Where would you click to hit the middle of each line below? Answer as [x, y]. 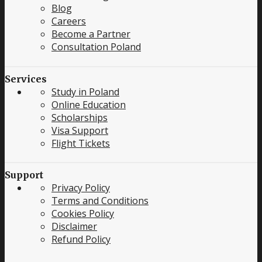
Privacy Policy [81, 188]
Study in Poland [85, 92]
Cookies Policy [83, 214]
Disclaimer [74, 227]
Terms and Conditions [100, 201]
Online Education [89, 104]
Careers [69, 21]
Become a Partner [91, 34]
